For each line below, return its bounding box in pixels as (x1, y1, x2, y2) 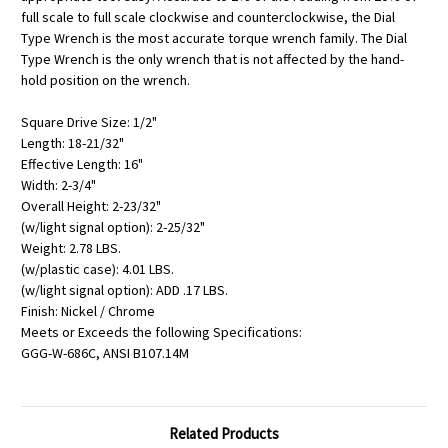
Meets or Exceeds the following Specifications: (21, 322, 302, 341)
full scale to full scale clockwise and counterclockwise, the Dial (21, 7, 395, 26)
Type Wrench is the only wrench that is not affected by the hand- (21, 49, 404, 68)
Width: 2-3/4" (21, 175, 96, 194)
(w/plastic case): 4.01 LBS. (21, 259, 174, 278)
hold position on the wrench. (21, 70, 190, 89)
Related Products (169, 423, 279, 443)
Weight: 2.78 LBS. (21, 238, 121, 257)
